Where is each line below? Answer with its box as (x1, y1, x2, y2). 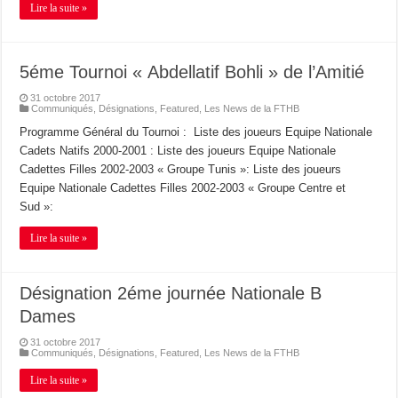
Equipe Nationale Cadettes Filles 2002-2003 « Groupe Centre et (20, 180, 346, 195)
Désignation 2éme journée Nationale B (20, 283, 322, 303)
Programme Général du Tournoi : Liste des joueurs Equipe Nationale (20, 124, 373, 139)
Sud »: (20, 199, 54, 213)
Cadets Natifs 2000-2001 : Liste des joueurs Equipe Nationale (20, 143, 337, 157)
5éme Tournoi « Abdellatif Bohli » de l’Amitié (20, 61, 365, 82)
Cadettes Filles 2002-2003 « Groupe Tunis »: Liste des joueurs (20, 162, 342, 176)
